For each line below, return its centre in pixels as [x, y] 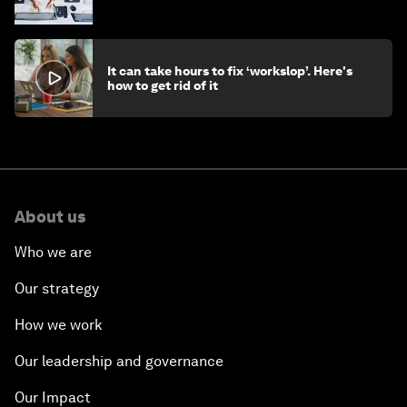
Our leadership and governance [119, 362]
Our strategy [57, 289]
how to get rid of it [163, 86]
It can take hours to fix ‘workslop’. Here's [230, 71]
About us [50, 217]
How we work [59, 325]
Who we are [53, 253]
